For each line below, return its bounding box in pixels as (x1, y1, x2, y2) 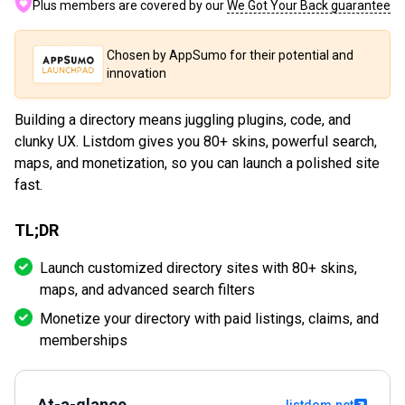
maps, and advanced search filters (40, 281, 255, 299)
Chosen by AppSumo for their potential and (107, 48, 353, 63)
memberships (40, 332, 127, 350)
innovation (107, 66, 166, 81)
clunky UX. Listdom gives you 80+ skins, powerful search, (14, 133, 377, 151)
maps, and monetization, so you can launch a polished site (14, 155, 380, 173)
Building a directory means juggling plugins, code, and (14, 111, 351, 129)
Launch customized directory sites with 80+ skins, (40, 259, 357, 278)
